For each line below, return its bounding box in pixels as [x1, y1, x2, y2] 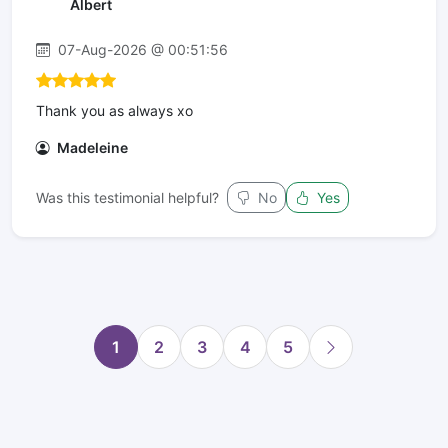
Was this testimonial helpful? [36, 188, 219, 206]
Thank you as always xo [36, 101, 193, 119]
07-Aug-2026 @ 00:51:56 [54, 40, 228, 58]
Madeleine [54, 138, 128, 156]
